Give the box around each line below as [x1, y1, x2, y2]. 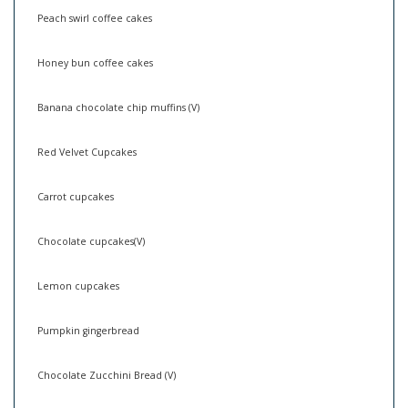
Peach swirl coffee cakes [37, 11, 152, 25]
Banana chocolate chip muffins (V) [37, 100, 199, 114]
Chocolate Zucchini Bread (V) [37, 368, 176, 382]
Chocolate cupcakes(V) [37, 234, 145, 248]
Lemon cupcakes [37, 279, 119, 292]
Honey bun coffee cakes [37, 56, 153, 69]
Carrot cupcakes [37, 189, 114, 203]
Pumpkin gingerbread [37, 323, 139, 337]
